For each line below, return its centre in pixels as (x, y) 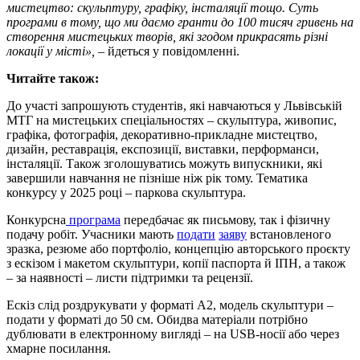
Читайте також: (53, 78)
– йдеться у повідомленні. (167, 51)
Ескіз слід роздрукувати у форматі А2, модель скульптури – (170, 305)
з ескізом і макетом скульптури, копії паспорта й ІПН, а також (176, 263)
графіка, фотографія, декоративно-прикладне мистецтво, (162, 134)
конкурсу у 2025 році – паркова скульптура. (126, 192)
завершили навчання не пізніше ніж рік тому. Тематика (157, 178)
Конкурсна (36, 219)
